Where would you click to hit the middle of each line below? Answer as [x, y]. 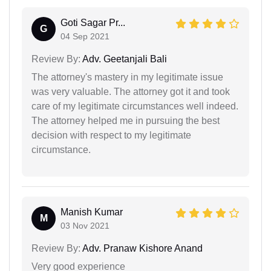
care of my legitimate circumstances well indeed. [135, 106]
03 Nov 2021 [85, 225]
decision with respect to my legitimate [111, 135]
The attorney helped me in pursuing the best [126, 120]
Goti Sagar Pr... [93, 22]
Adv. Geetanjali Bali [124, 59]
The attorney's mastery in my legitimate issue [127, 77]
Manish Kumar [92, 212]
